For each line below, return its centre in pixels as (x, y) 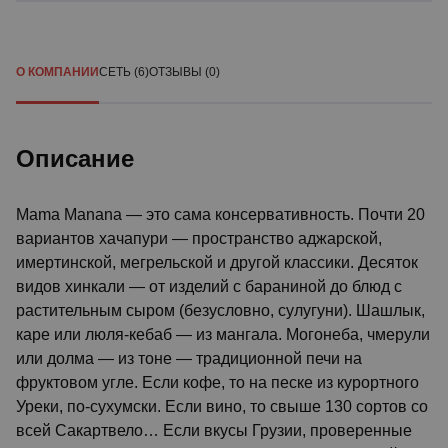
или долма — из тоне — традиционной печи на (189, 358)
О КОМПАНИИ (57, 72)
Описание (75, 158)
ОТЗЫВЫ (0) (184, 72)
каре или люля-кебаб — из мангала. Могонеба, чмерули (223, 334)
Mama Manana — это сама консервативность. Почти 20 (220, 214)
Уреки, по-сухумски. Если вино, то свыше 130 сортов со (222, 406)
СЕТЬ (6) (124, 72)
